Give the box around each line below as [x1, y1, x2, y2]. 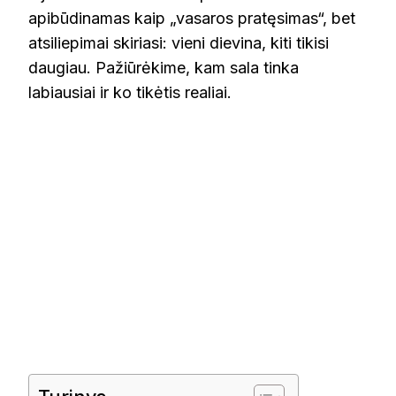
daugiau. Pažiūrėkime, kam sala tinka [28, 58, 299, 78]
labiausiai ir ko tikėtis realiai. [28, 83, 232, 103]
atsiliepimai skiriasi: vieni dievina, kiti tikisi [28, 34, 329, 53]
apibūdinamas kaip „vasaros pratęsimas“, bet [28, 9, 355, 28]
